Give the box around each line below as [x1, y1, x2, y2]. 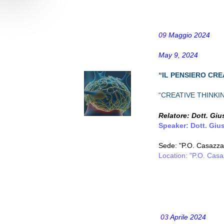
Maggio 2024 [166, 31, 210, 39]
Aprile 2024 [168, 213, 206, 221]
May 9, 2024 [158, 51, 198, 59]
